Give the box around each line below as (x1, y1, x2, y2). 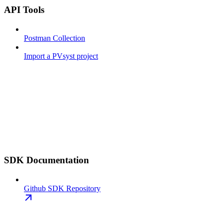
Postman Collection (24, 34, 85, 43)
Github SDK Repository (24, 184, 101, 193)
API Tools (4, 4, 44, 15)
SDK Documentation (4, 154, 89, 165)
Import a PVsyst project (24, 52, 98, 61)
